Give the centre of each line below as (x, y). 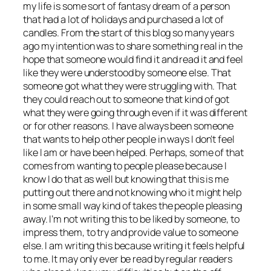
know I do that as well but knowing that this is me (126, 179)
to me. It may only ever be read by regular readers (128, 259)
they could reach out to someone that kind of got (126, 99)
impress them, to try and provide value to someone (131, 232)
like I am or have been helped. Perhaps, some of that (133, 152)
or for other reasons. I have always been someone (129, 126)
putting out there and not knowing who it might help (132, 192)
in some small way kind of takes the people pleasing (132, 205)
